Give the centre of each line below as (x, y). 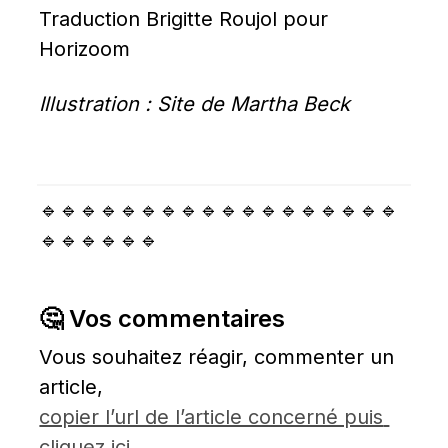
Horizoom (85, 49)
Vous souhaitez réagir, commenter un (217, 357)
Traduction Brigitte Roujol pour (184, 19)
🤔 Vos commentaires (162, 319)
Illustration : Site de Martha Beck (195, 104)
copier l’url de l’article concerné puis (211, 417)
